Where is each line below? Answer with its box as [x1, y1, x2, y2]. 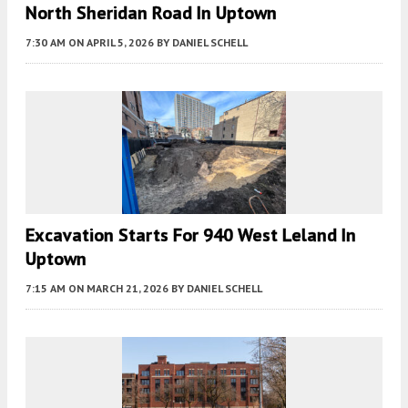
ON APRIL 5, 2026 [68, 35, 154, 49]
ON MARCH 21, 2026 [68, 280, 168, 295]
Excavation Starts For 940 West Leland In [25, 222, 356, 247]
